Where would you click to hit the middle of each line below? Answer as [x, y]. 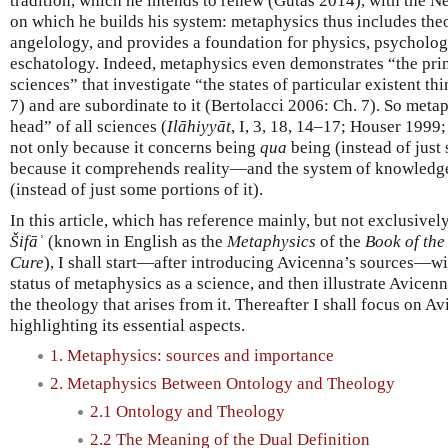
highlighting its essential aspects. [127, 325]
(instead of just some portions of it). [136, 189]
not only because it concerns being [135, 147]
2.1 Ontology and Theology [187, 412]
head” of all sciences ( [88, 126]
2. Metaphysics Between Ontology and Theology [222, 383]
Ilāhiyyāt [199, 126]
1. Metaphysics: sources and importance [192, 355]
